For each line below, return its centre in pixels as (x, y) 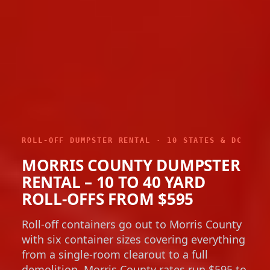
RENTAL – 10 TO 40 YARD (114, 182)
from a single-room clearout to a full (115, 254)
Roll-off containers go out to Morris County (132, 224)
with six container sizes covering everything (133, 239)
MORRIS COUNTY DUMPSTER (131, 165)
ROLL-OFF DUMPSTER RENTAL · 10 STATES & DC (132, 140)
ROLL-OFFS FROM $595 (108, 199)
